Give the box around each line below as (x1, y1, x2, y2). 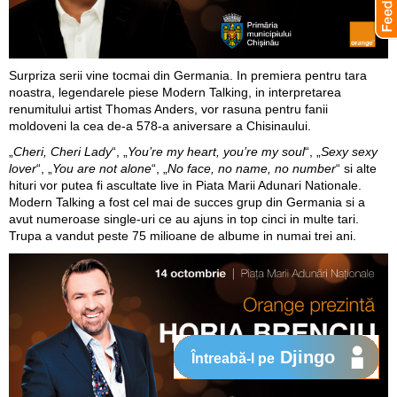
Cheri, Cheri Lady (13, 144, 112, 160)
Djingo (275, 347, 335, 367)
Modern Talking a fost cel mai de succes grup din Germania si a (9, 195, 365, 210)
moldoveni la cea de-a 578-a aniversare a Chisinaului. (9, 119, 311, 134)
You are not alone (52, 161, 152, 176)
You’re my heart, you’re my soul (128, 144, 305, 160)
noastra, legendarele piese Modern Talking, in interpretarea (9, 85, 341, 100)
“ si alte (336, 161, 377, 176)
